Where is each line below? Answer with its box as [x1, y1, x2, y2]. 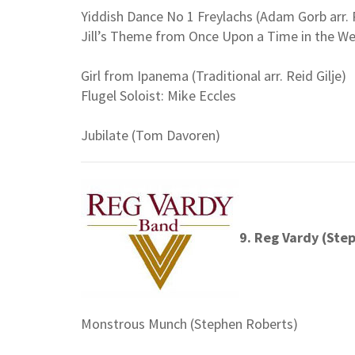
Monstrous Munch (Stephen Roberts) [81, 315, 298, 334]
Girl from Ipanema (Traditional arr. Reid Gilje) [81, 67, 346, 86]
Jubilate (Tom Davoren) [81, 126, 220, 145]
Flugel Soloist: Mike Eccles [81, 86, 236, 105]
